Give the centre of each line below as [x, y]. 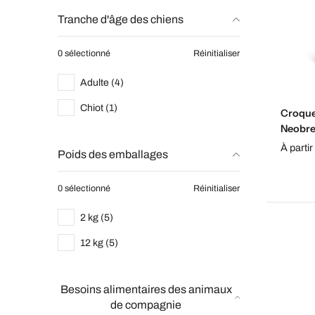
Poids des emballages [113, 154]
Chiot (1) [99, 108]
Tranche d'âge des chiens [121, 19]
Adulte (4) [102, 82]
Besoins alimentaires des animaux [146, 289]
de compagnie [146, 305]
